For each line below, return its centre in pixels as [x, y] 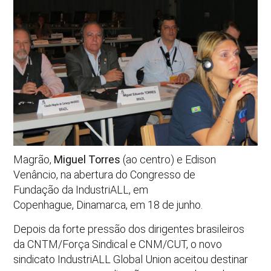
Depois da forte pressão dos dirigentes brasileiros [129, 229]
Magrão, [34, 160]
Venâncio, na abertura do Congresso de [105, 175]
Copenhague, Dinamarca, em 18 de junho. [108, 205]
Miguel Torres [87, 160]
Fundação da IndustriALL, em [81, 190]
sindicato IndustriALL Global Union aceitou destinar [131, 259]
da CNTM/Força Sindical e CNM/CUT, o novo [118, 244]
